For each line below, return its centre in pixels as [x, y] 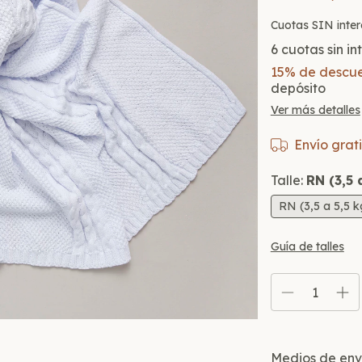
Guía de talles [307, 247]
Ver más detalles [315, 110]
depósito [298, 88]
